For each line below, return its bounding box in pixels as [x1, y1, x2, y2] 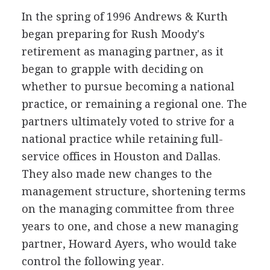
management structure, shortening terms [21, 185, 246, 198]
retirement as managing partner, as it [21, 45, 224, 58]
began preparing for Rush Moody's [21, 28, 205, 40]
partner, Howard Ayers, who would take [21, 237, 237, 250]
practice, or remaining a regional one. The [21, 98, 247, 110]
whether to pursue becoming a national [21, 80, 234, 93]
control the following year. [21, 255, 164, 268]
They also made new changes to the [21, 168, 212, 180]
